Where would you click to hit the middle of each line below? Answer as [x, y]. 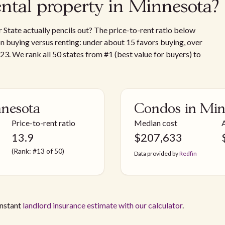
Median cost [156, 123]
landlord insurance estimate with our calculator [102, 205]
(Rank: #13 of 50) [38, 151]
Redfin [188, 153]
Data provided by [157, 153]
